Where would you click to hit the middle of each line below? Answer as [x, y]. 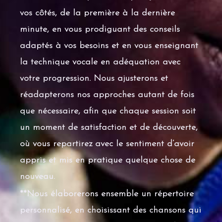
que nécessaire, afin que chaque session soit [108, 111]
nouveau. [37, 177]
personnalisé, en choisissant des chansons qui [111, 211]
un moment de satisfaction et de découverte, [109, 128]
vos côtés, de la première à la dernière [97, 13]
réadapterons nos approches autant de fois [107, 95]
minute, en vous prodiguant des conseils [100, 30]
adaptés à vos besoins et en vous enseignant [109, 46]
